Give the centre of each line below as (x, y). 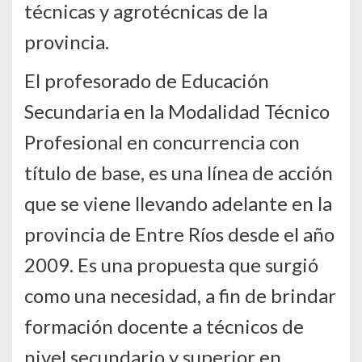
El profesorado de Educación (147, 81)
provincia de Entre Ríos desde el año (179, 234)
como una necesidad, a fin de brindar (180, 296)
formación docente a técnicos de (164, 326)
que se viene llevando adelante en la (178, 204)
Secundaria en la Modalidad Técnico (177, 112)
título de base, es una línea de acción (179, 173)
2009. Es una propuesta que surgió (171, 265)
